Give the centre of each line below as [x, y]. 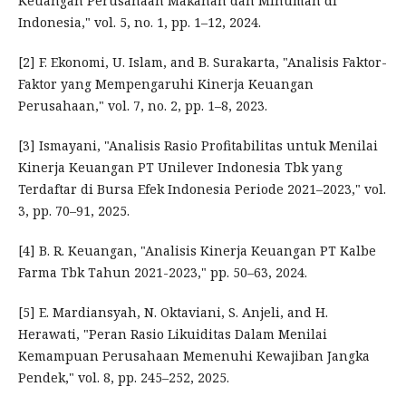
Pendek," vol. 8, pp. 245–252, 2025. [123, 378]
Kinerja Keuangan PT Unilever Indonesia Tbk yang [180, 168]
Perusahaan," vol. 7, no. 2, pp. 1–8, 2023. [142, 106]
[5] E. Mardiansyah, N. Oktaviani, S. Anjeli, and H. [173, 313]
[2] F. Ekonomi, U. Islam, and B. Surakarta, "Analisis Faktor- [202, 63]
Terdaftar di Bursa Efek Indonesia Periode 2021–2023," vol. [202, 189]
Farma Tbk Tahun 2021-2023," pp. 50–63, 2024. [162, 273]
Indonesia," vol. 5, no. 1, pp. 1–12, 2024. [139, 23]
